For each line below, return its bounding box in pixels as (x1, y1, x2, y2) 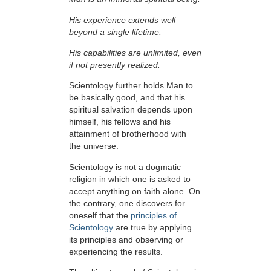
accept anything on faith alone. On (69, 186, 200, 196)
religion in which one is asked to (69, 174, 191, 184)
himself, (69, 117, 99, 127)
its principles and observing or (69, 234, 183, 244)
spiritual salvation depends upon (69, 105, 192, 115)
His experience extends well (69, 15, 175, 25)
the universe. (69, 141, 119, 151)
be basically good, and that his (69, 93, 185, 103)
